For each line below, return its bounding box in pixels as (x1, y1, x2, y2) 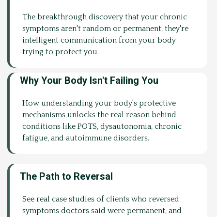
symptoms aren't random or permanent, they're (22, 24, 188, 33)
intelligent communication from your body (22, 35, 176, 45)
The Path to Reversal (20, 170, 113, 182)
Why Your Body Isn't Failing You (20, 74, 158, 86)
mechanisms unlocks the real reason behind (22, 110, 176, 119)
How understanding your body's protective (22, 98, 176, 108)
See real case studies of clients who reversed (22, 194, 179, 203)
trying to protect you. (22, 47, 99, 56)
